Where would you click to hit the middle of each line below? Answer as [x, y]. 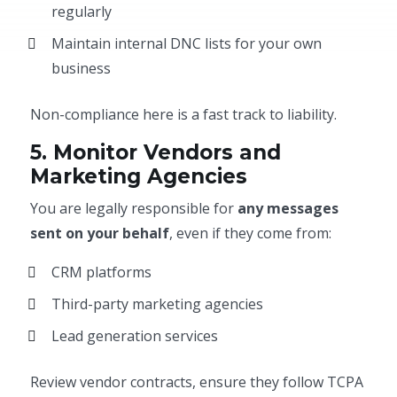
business [82, 68]
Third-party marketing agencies [158, 304]
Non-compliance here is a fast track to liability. [184, 114]
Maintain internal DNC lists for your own [187, 43]
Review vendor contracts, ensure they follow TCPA [197, 382]
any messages [288, 208]
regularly [82, 12]
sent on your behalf [100, 233]
